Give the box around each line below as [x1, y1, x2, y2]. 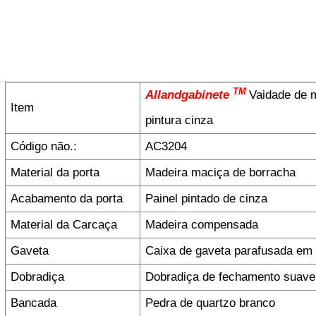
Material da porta [11, 165, 100, 180]
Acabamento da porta [11, 191, 123, 206]
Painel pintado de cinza [145, 191, 268, 206]
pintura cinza [145, 113, 214, 128]
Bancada [11, 296, 57, 310]
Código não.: [11, 139, 78, 154]
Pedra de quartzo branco [145, 296, 276, 310]
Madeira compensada [145, 217, 259, 232]
